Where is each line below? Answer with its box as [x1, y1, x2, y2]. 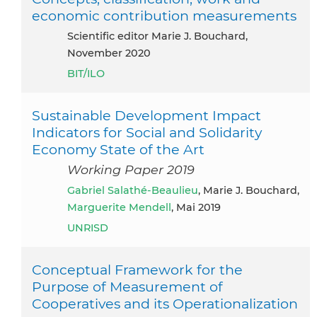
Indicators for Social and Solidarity [32, 123, 262, 141]
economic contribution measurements [32, 6, 296, 24]
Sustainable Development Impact [32, 106, 261, 124]
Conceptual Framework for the [32, 260, 243, 278]
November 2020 [67, 46, 151, 59]
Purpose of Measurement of [32, 277, 223, 295]
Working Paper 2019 [67, 161, 195, 177]
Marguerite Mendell [67, 200, 171, 214]
